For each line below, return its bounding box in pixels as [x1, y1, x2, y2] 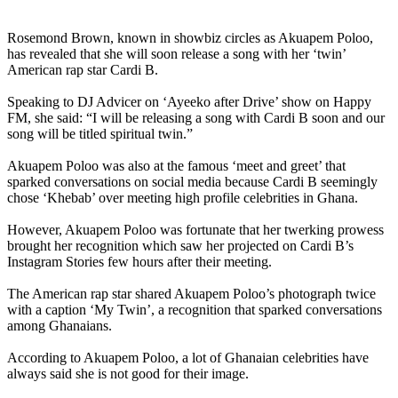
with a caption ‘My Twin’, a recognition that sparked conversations [7, 301, 382, 317]
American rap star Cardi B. [7, 61, 158, 77]
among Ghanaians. [7, 317, 112, 333]
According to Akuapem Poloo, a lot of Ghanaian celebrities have [7, 349, 369, 365]
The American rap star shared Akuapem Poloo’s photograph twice [7, 285, 376, 301]
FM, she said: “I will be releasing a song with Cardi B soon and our [7, 109, 385, 125]
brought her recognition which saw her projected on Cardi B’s [7, 237, 354, 253]
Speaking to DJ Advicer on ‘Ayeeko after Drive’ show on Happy [7, 93, 371, 109]
